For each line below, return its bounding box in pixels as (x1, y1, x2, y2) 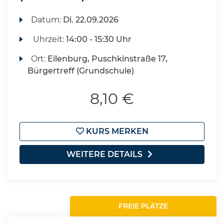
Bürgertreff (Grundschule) (27, 66, 134, 75)
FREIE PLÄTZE (118, 201, 168, 210)
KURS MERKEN (83, 126, 148, 136)
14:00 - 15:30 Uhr (66, 34, 132, 44)
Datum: (31, 15, 63, 24)
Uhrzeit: (31, 34, 66, 44)
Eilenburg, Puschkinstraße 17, (47, 54, 168, 63)
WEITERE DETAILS (66, 149, 142, 159)
